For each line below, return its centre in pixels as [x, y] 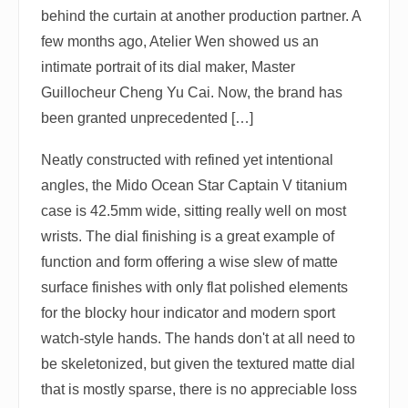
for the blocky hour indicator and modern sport [188, 313]
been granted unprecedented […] [147, 118]
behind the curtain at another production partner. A [201, 16]
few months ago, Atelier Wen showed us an [180, 42]
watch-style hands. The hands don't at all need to [198, 339]
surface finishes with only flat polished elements [194, 288]
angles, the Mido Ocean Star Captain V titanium [194, 186]
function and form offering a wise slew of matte [189, 262]
